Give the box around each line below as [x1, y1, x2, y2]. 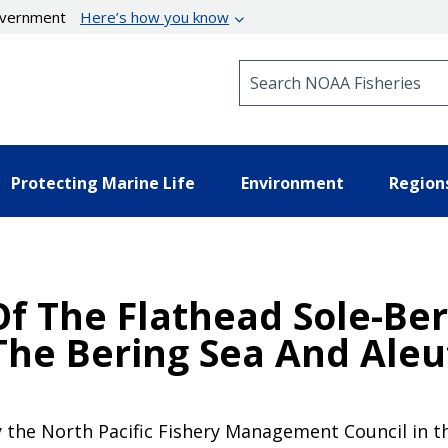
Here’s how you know [80, 7, 230, 27]
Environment [240, 171, 344, 194]
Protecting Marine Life [11, 171, 195, 194]
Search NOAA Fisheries [238, 59, 401, 78]
